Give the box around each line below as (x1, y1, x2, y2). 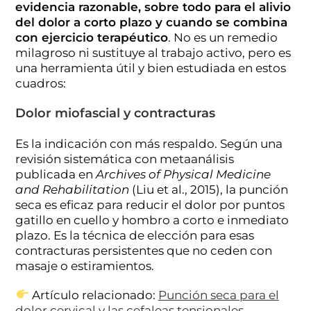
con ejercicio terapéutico (15, 30, 169, 44)
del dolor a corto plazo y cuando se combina (15, 15, 288, 29)
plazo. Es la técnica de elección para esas (15, 228, 255, 242)
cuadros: (15, 76, 67, 90)
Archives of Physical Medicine (96, 167, 271, 181)
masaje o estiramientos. (15, 258, 155, 273)
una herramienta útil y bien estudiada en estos (15, 60, 287, 75)
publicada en (15, 167, 96, 181)
